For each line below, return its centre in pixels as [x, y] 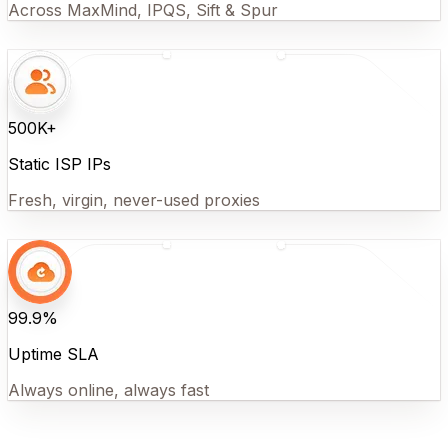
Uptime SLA [53, 353]
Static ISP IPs [59, 163]
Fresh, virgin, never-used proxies [134, 199]
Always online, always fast [108, 389]
